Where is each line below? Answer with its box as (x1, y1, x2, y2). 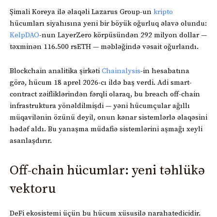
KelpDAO (10, 30, 39, 40)
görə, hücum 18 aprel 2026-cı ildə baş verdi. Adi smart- (10, 77, 192, 87)
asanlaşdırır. (10, 136, 52, 145)
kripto (154, 7, 173, 16)
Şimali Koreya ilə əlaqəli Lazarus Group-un (10, 7, 154, 16)
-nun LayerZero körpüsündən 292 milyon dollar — (39, 30, 207, 40)
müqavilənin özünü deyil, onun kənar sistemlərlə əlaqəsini (10, 112, 207, 122)
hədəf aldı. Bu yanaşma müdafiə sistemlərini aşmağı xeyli (10, 124, 202, 134)
